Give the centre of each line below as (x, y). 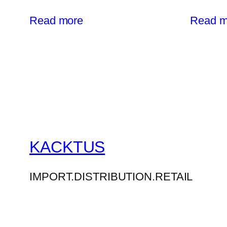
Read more (56, 21)
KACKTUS (67, 147)
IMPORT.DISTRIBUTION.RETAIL (111, 177)
